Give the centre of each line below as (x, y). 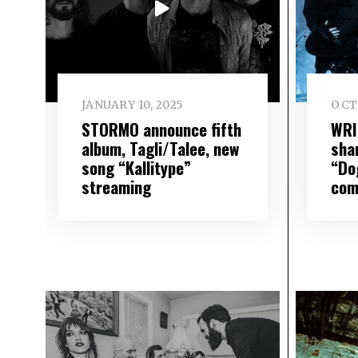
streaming (116, 186)
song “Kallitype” (136, 167)
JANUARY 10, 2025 (132, 105)
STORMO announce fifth (161, 129)
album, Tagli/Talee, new (160, 148)
